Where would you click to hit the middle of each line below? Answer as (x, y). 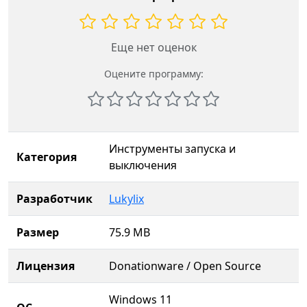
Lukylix (126, 199)
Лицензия (46, 266)
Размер (38, 232)
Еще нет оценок (153, 47)
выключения (143, 165)
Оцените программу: (153, 74)
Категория (47, 157)
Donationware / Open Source (185, 266)
